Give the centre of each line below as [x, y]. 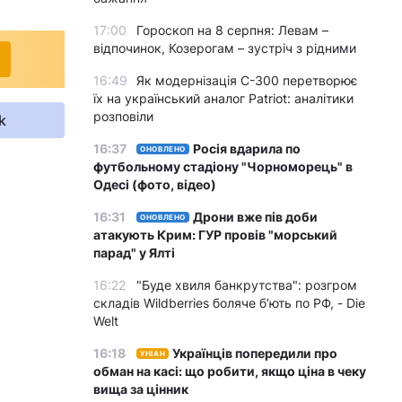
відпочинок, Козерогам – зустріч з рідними [225, 48]
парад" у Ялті [134, 253]
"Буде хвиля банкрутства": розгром [247, 285]
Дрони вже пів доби [256, 217]
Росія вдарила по [247, 149]
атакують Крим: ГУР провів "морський [215, 235]
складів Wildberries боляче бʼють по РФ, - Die [229, 303]
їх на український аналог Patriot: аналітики [223, 98]
